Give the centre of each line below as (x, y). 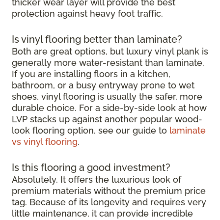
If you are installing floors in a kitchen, (91, 74)
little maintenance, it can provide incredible (102, 214)
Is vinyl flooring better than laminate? (97, 40)
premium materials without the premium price (109, 191)
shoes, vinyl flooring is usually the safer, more (107, 97)
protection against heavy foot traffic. (87, 14)
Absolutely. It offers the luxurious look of (96, 180)
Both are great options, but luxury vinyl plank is (110, 52)
